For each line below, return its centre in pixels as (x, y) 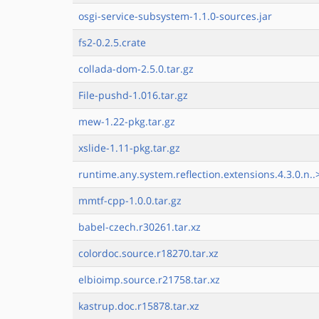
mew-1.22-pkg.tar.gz (127, 121)
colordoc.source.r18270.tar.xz (148, 253)
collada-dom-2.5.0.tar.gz (136, 69)
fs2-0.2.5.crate (112, 42)
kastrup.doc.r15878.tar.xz (139, 306)
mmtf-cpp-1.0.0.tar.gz (130, 200)
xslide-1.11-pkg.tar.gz (129, 148)
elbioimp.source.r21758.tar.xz (149, 279)
